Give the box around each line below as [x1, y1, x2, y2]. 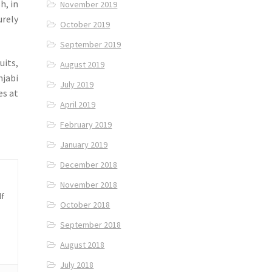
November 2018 [60, 179, 118, 191]
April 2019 [60, 99, 96, 110]
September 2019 [60, 39, 121, 50]
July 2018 [60, 259, 94, 271]
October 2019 [60, 19, 110, 30]
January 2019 [60, 139, 108, 151]
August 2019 [60, 59, 105, 70]
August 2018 [60, 239, 105, 251]
